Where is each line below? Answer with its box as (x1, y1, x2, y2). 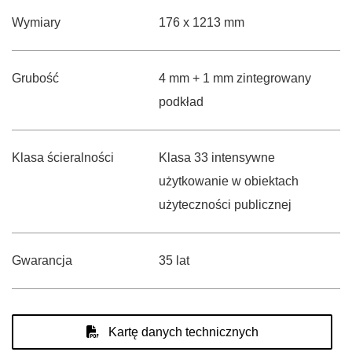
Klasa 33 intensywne (158, 151, 275, 164)
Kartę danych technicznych (104, 325, 258, 339)
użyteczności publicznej (158, 198, 291, 211)
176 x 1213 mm (158, 16, 244, 29)
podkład (158, 95, 203, 108)
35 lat (158, 254, 189, 267)
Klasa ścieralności (12, 151, 114, 164)
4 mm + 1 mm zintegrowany (158, 71, 311, 85)
